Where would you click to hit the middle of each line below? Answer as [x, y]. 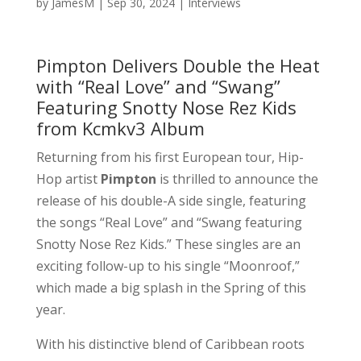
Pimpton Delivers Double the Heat [178, 65]
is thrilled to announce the [239, 178]
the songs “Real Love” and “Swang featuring [169, 222]
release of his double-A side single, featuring [171, 200]
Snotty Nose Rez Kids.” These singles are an [168, 244]
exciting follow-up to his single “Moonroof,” [168, 266]
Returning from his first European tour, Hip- [170, 157]
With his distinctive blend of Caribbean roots [170, 344]
